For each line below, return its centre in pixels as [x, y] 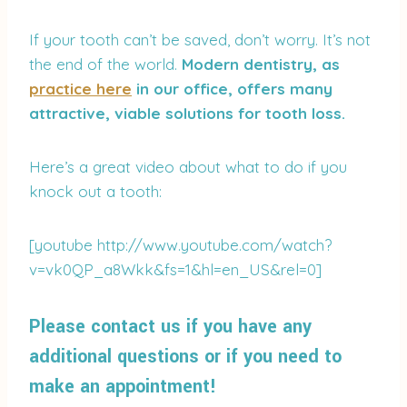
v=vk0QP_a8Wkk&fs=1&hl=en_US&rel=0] [175, 270]
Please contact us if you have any [170, 327]
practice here [80, 89]
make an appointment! [123, 387]
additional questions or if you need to [185, 357]
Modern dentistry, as [261, 65]
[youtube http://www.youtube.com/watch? [180, 245]
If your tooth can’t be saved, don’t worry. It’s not [200, 40]
